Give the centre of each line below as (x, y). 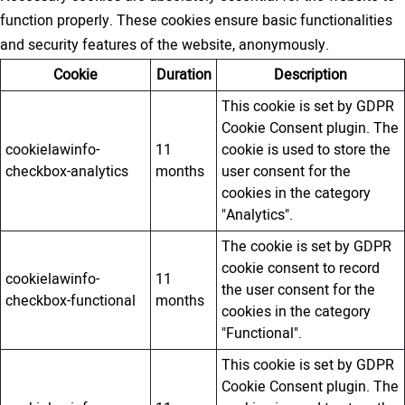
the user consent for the (299, 291)
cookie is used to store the (306, 151)
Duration (184, 75)
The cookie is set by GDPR (307, 247)
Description (311, 75)
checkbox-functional (71, 301)
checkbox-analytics (67, 172)
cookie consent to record (301, 269)
